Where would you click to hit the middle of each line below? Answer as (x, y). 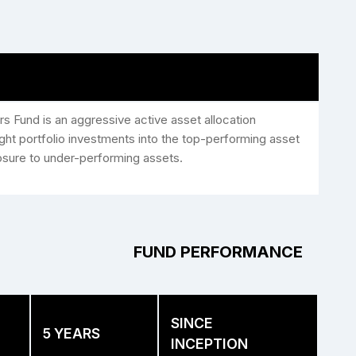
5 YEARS (72, 333)
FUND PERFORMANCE (218, 252)
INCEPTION (209, 344)
